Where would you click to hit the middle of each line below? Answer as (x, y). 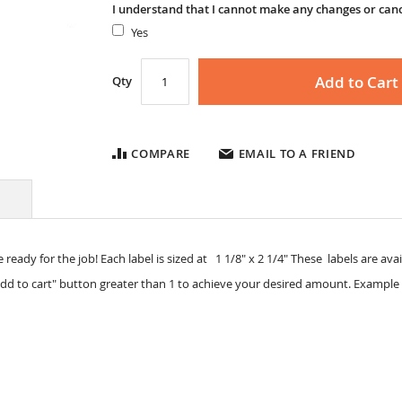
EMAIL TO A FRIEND (297, 153)
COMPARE (161, 153)
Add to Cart (356, 82)
